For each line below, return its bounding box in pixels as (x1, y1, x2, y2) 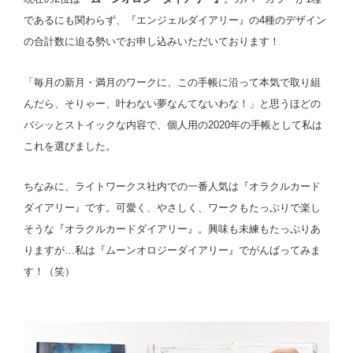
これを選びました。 (24, 139, 116, 152)
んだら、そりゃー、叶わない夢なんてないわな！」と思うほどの (24, 97, 321, 110)
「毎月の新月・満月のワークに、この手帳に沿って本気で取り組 (24, 76, 321, 88)
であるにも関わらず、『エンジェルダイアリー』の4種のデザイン (24, 13, 326, 26)
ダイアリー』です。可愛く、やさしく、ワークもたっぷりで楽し (24, 202, 321, 214)
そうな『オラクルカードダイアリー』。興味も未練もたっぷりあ (24, 223, 321, 236)
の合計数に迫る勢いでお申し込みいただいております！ (24, 35, 280, 47)
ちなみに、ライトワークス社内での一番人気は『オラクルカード (24, 180, 321, 193)
